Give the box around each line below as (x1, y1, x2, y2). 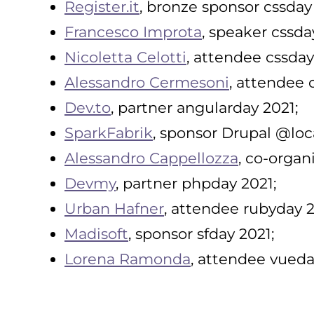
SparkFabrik (64, 123, 153, 142)
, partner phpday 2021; (116, 174, 276, 192)
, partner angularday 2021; (111, 98, 298, 116)
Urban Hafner (64, 199, 164, 217)
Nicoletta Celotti (64, 48, 186, 66)
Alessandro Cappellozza (64, 149, 238, 167)
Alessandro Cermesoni (64, 73, 229, 91)
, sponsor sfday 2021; (128, 224, 274, 243)
